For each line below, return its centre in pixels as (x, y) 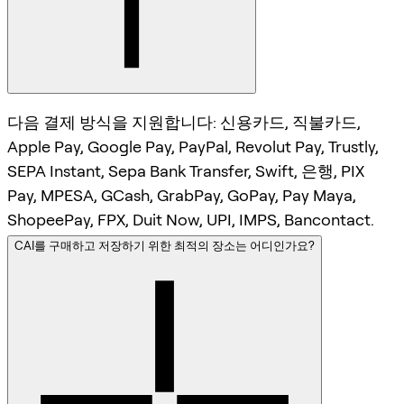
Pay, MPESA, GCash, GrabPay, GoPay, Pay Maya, (182, 196)
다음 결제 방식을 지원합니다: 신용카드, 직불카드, (184, 123)
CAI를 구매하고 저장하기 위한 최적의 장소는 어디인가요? (165, 246)
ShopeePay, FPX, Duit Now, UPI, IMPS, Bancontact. (191, 220)
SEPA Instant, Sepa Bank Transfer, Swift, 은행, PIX (186, 171)
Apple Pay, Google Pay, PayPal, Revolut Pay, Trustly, (193, 147)
